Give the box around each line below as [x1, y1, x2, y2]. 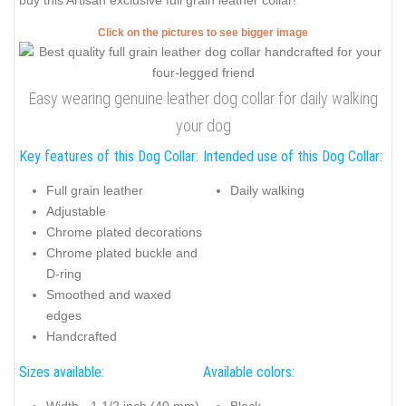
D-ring [46, 266, 82, 282]
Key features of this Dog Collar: [19, 147, 198, 165]
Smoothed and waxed [46, 287, 171, 303]
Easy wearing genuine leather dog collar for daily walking [28, 88, 378, 108]
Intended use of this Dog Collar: [203, 147, 382, 165]
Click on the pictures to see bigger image [98, 25, 308, 39]
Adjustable [46, 204, 106, 219]
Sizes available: [19, 362, 104, 381]
